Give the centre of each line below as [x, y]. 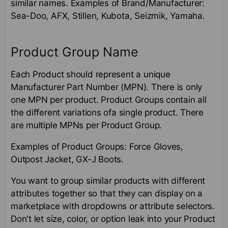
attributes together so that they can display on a [107, 193]
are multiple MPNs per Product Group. [87, 125]
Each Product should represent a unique [91, 74]
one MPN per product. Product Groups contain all [109, 99]
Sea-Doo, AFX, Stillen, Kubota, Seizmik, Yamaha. [108, 16]
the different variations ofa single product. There [107, 112]
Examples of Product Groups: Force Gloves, [97, 146]
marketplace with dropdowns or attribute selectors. [114, 206]
